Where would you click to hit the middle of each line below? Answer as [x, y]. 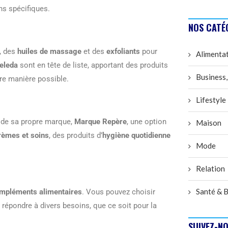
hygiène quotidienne [136, 135]
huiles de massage [49, 51]
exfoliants [123, 51]
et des [94, 51]
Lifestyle [211, 100]
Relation [210, 169]
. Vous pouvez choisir [119, 192]
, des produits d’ [76, 135]
